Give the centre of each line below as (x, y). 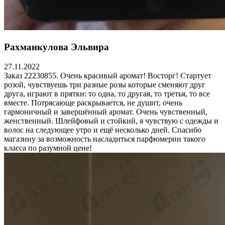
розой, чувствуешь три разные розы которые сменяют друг (105, 84)
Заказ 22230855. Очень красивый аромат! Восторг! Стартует (108, 75)
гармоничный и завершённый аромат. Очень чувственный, (106, 111)
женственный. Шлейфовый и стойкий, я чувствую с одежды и (111, 121)
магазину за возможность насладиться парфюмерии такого (105, 139)
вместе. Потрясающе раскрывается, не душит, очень (93, 102)
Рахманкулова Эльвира (57, 47)
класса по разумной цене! (48, 148)
